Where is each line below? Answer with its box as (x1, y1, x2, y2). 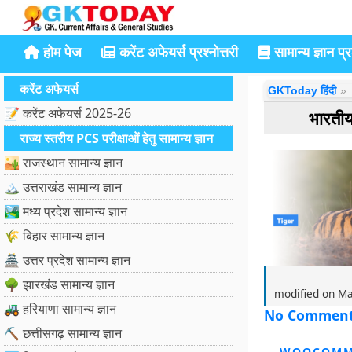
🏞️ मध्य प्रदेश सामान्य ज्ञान (4, 203, 127, 220)
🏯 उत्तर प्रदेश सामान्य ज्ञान (4, 251, 130, 269)
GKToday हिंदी (267, 84, 336, 97)
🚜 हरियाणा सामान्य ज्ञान (4, 300, 116, 317)
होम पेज (39, 42, 82, 61)
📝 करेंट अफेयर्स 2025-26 (4, 104, 131, 122)
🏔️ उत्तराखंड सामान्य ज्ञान (4, 178, 122, 196)
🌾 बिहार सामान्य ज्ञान (4, 227, 104, 244)
